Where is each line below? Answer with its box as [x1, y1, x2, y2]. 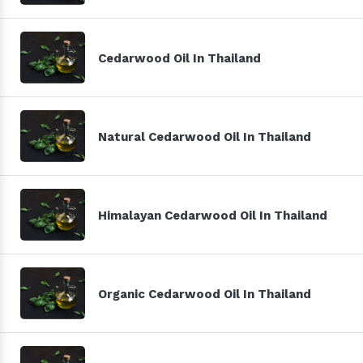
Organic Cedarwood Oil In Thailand [98, 286, 311, 301]
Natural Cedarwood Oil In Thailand [98, 129, 311, 144]
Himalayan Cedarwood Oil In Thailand [98, 207, 327, 223]
